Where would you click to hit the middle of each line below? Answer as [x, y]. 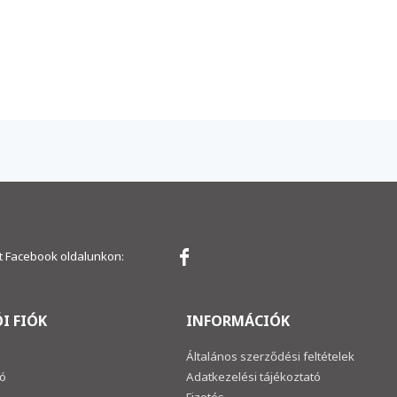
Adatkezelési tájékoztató [253, 377]
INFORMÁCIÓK [237, 321]
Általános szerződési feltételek [270, 357]
